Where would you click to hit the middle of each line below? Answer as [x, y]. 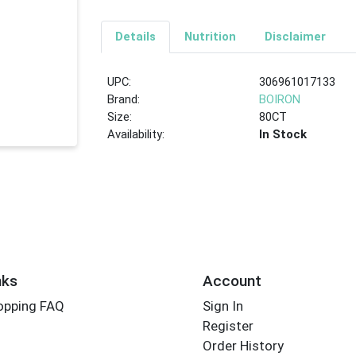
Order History [243, 346]
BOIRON [280, 100]
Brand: [124, 100]
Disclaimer [295, 37]
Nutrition [210, 37]
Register [228, 326]
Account [232, 281]
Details [135, 37]
